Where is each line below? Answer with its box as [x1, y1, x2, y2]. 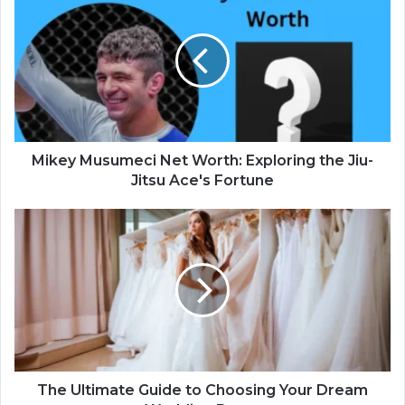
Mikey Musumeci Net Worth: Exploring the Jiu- [32, 151, 373, 169]
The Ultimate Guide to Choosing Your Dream [37, 381, 368, 399]
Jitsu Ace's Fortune [131, 171, 274, 189]
